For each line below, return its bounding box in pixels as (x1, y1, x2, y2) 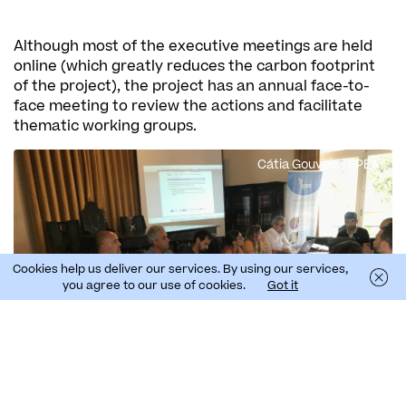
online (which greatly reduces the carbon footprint (14, 55, 375, 76)
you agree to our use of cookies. (63, 276, 246, 294)
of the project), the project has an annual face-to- (14, 75, 370, 96)
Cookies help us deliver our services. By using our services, (13, 260, 348, 277)
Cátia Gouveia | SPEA (257, 156, 379, 174)
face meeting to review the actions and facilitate (14, 95, 362, 116)
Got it (267, 276, 298, 294)
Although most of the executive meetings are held (14, 35, 372, 56)
